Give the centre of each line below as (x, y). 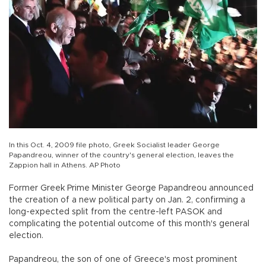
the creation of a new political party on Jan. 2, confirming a (127, 200)
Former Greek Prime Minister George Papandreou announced (131, 189)
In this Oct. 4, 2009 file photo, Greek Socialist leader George (114, 145)
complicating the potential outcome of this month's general (129, 224)
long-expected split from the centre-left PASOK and (115, 212)
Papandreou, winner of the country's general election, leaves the (121, 155)
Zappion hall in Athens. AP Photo (65, 165)
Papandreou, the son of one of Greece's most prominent (123, 260)
